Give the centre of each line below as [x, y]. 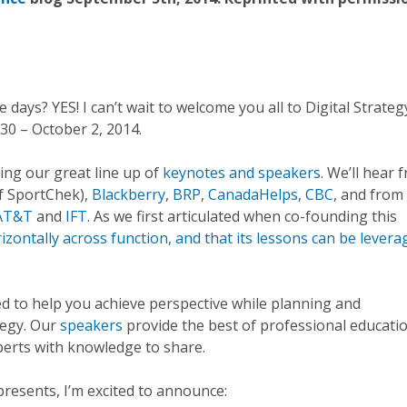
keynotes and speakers [242, 173]
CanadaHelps [253, 194]
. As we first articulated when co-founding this [242, 216]
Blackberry [129, 194]
